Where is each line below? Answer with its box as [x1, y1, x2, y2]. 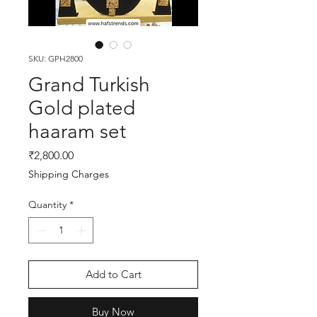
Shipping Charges [28, 168, 109, 180]
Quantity [28, 198, 67, 211]
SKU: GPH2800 [28, 53, 83, 64]
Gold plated [28, 96, 135, 120]
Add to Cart [85, 267, 142, 281]
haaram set [28, 120, 126, 143]
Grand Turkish [28, 73, 150, 96]
